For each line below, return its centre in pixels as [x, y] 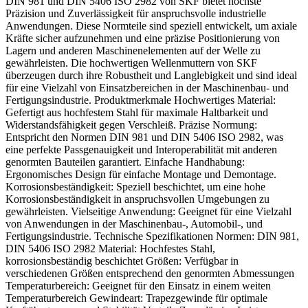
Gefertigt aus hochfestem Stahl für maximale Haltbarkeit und [137, 113]
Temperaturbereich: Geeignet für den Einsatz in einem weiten [138, 286]
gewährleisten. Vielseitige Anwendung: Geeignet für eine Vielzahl [148, 212]
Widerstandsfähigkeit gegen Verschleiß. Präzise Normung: [131, 125]
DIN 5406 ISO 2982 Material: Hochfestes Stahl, [110, 249]
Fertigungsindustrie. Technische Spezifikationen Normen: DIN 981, [152, 236]
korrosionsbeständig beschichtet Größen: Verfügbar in [122, 261]
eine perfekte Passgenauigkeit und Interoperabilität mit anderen [141, 150]
